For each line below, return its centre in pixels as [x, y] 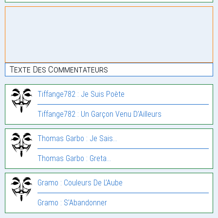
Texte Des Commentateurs [59, 69]
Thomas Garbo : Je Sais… [77, 138]
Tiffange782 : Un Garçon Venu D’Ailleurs [100, 114]
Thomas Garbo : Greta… [74, 158]
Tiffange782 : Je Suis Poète [81, 94]
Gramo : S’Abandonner [72, 202]
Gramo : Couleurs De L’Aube [80, 182]
